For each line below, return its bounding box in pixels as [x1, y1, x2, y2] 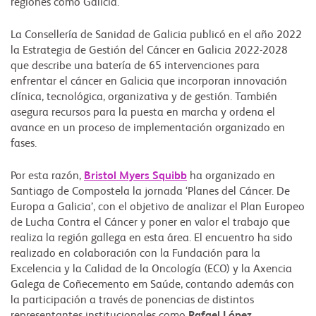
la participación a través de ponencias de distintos [11, 295, 254, 307]
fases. [11, 138, 37, 150]
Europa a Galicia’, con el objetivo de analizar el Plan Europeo [11, 202, 305, 214]
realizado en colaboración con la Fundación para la [11, 248, 260, 260]
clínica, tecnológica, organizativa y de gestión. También [11, 92, 277, 104]
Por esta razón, [11, 171, 84, 183]
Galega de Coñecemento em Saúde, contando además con [11, 279, 294, 291]
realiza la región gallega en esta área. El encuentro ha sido [11, 233, 293, 245]
